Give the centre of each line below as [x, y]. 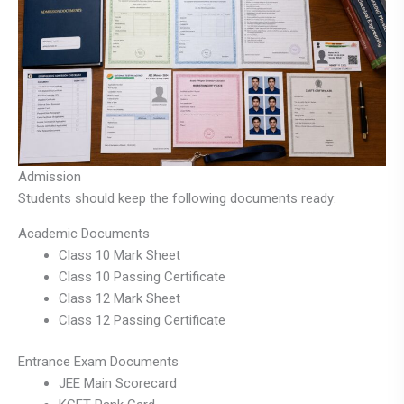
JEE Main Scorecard [118, 384]
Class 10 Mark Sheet [119, 255]
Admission [50, 176]
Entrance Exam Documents [98, 362]
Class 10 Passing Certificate [142, 276]
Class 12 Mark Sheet [119, 298]
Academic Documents [84, 233]
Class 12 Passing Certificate [142, 320]
